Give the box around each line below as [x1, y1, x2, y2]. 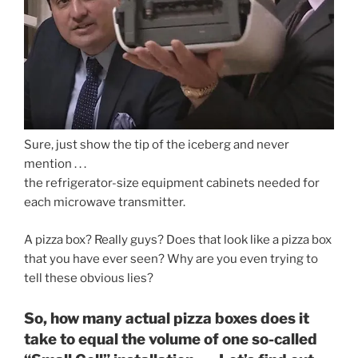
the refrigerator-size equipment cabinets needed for [24, 176, 320, 191]
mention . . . [24, 157, 86, 172]
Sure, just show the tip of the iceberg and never [24, 137, 289, 153]
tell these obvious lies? [24, 270, 153, 285]
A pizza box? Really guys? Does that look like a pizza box [24, 232, 332, 247]
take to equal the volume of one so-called [24, 330, 317, 349]
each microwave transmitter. [24, 195, 185, 210]
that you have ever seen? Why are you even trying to [24, 251, 318, 266]
